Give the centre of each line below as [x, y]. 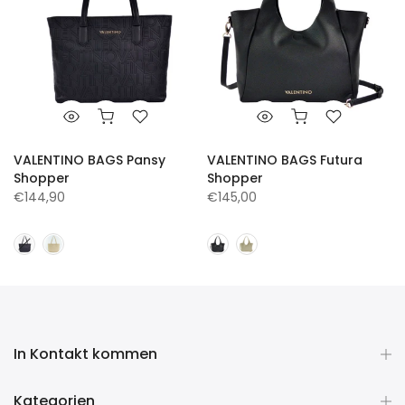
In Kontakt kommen [85, 354]
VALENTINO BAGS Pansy [89, 160]
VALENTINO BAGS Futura [285, 160]
